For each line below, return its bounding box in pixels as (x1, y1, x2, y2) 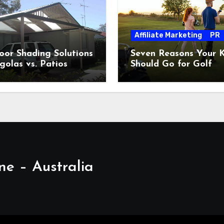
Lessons (130, 70, 164, 79)
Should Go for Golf (130, 59, 212, 69)
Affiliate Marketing (134, 31, 202, 39)
